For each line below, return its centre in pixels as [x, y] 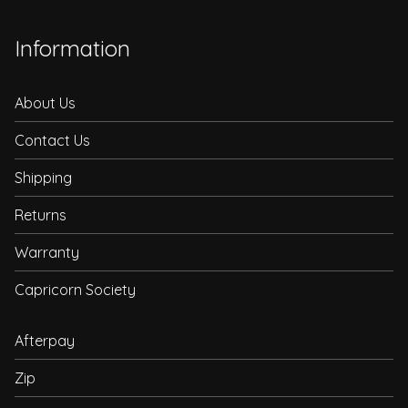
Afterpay [45, 340]
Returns [41, 214]
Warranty [47, 252]
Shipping [43, 177]
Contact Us [52, 140]
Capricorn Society [75, 289]
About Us [45, 102]
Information [72, 48]
